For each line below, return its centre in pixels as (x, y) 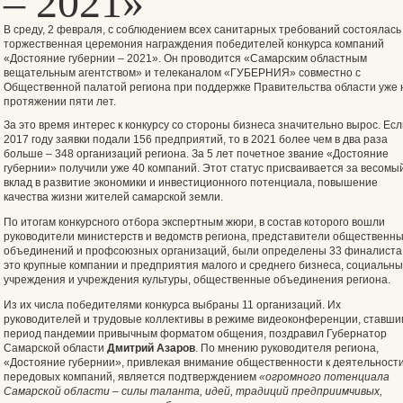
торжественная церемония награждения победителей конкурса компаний (194, 44)
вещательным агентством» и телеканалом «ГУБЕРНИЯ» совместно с (182, 73)
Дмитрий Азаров (151, 348)
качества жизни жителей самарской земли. (113, 197)
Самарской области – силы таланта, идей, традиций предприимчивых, (193, 391)
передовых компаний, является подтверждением (131, 377)
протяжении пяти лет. (60, 102)
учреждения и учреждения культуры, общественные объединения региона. (197, 280)
